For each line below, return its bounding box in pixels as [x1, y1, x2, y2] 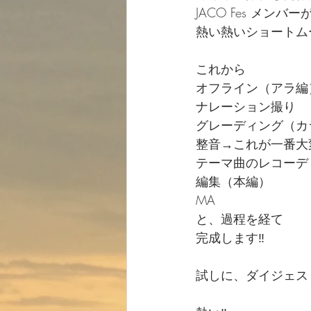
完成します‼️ [196, 229, 264, 246]
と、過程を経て [196, 210, 283, 228]
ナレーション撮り [196, 98, 296, 115]
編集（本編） [196, 173, 271, 190]
